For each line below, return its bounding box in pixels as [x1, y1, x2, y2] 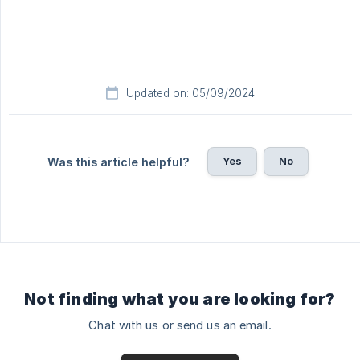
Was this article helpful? [47, 155, 190, 170]
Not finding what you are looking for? [24, 289, 336, 309]
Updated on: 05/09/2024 [126, 87, 255, 100]
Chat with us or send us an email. [88, 318, 272, 333]
